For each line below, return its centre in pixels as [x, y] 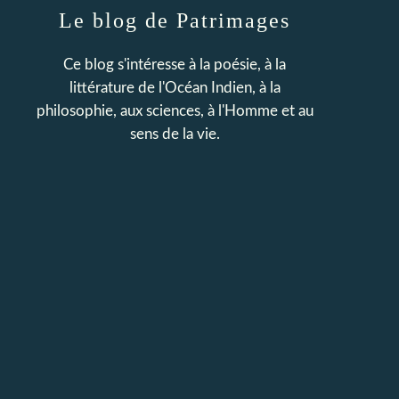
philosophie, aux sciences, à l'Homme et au [175, 111]
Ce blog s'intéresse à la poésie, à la [175, 65]
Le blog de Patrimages [175, 20]
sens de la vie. [175, 134]
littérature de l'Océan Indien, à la [175, 88]
